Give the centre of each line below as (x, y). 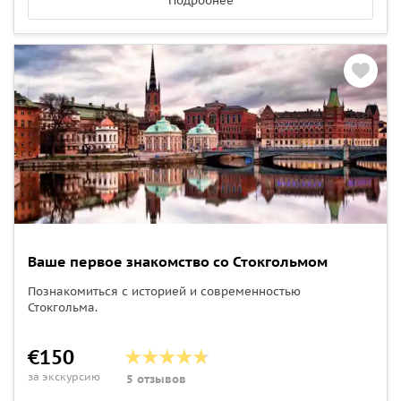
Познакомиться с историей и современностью (164, 291)
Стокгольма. (63, 307)
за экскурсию (64, 376)
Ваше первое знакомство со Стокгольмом (178, 261)
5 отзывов (156, 379)
